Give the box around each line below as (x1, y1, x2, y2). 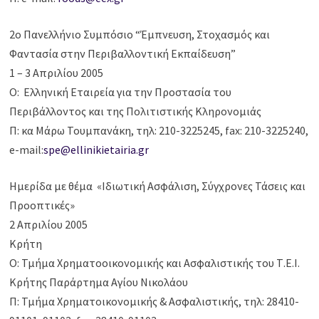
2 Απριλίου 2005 (9, 217, 88, 232)
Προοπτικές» (9, 198, 75, 213)
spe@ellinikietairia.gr (43, 142, 150, 157)
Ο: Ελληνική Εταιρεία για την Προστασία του (9, 85, 232, 100)
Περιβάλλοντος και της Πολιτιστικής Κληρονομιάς (9, 104, 262, 119)
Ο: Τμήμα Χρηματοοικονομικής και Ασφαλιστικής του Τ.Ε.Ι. (9, 256, 300, 271)
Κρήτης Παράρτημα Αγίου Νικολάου (9, 275, 189, 290)
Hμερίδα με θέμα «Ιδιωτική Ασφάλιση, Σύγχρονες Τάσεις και (9, 179, 306, 194)
